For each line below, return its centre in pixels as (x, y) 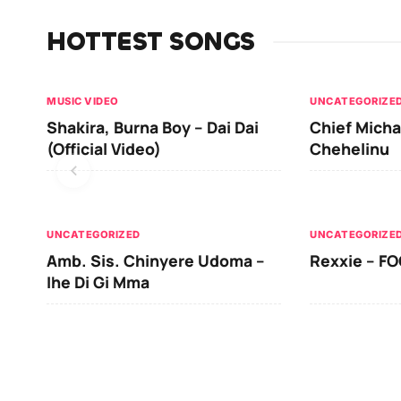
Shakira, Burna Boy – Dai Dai (153, 127)
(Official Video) (104, 148)
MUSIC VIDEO (83, 101)
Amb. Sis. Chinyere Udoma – (156, 260)
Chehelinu (350, 148)
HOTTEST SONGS (151, 42)
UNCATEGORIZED (94, 234)
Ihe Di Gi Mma (98, 282)
